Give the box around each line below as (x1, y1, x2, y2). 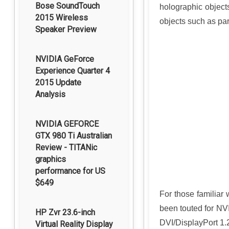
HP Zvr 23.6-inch (35, 208, 95, 217)
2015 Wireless (35, 13, 88, 22)
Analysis (35, 89, 65, 99)
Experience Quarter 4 (35, 66, 110, 76)
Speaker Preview (35, 25, 97, 34)
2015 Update (35, 78, 81, 87)
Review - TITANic (35, 143, 97, 152)
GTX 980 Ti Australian (35, 131, 112, 141)
